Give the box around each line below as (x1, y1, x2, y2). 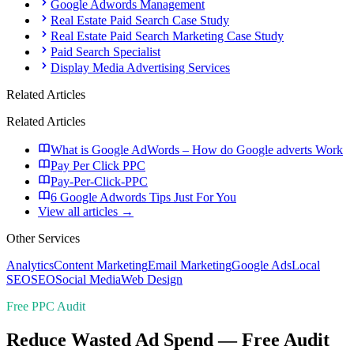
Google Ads (232, 258, 292, 272)
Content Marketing (54, 258, 148, 272)
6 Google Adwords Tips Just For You (51, 190, 236, 204)
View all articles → (38, 204, 134, 218)
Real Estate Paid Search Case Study (51, 13, 229, 27)
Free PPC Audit (6, 299, 85, 313)
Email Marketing (148, 258, 232, 272)
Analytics (6, 258, 54, 272)
